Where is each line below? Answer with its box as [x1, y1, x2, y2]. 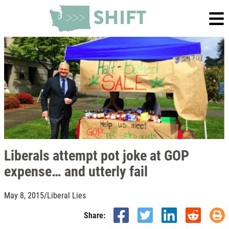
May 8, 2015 [4, 190, 44, 200]
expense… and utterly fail [4, 161, 148, 180]
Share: [84, 210, 105, 220]
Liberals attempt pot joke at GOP [4, 145, 189, 165]
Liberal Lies [47, 190, 86, 200]
